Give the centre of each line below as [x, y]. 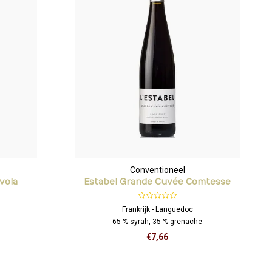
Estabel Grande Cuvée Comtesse [158, 182]
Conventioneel [157, 170]
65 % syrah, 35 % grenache [158, 221]
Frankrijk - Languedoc [157, 209]
